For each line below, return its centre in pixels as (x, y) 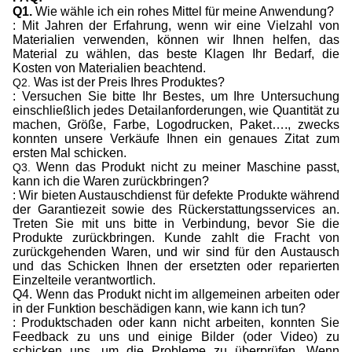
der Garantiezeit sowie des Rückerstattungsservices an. (176, 209)
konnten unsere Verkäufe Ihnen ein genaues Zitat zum (176, 138)
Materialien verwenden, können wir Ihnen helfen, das (176, 39)
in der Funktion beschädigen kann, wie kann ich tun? (159, 308)
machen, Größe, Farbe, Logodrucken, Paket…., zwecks (176, 124)
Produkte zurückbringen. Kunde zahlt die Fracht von (176, 237)
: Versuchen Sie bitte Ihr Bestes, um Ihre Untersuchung (176, 96)
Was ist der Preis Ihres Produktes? (129, 82)
